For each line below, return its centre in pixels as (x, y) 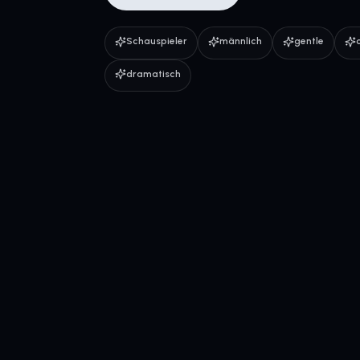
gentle (309, 41)
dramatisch (153, 74)
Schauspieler (157, 41)
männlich (241, 41)
